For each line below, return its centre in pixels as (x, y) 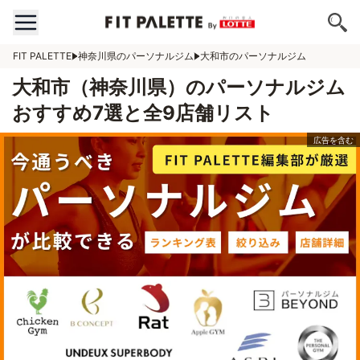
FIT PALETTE (42, 56)
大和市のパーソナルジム (253, 56)
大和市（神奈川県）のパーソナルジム (179, 87)
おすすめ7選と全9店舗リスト (143, 113)
